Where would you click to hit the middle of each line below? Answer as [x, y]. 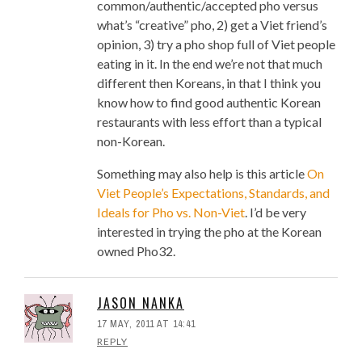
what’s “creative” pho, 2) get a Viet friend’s [212, 25]
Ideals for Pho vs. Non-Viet [171, 213]
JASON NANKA [141, 303]
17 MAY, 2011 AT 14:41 [146, 324]
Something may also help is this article [202, 174]
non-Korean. [131, 141]
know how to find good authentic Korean [209, 103]
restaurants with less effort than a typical [209, 122]
